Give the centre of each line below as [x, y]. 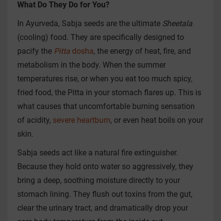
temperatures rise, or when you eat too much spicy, [105, 79]
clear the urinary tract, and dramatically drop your [103, 208]
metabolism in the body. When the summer [92, 65]
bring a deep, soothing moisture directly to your [99, 180]
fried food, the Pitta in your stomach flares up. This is [109, 92]
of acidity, [35, 120]
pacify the [36, 51]
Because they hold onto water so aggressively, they [105, 166]
